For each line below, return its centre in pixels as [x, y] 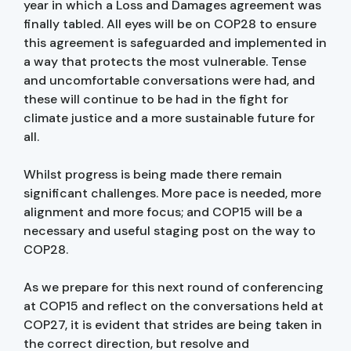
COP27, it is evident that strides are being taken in [173, 324]
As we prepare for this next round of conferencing [174, 287]
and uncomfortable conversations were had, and [169, 80]
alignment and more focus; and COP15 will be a [163, 212]
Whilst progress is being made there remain [153, 174]
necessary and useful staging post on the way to [170, 230]
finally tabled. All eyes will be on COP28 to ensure [170, 24]
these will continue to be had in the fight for [156, 99]
